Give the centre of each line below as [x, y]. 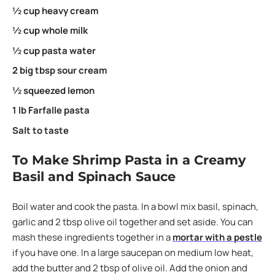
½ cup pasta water [54, 50]
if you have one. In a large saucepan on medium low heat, [133, 252]
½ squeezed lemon [53, 90]
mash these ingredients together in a [92, 237]
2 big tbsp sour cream [60, 70]
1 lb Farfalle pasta [51, 110]
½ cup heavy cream [55, 10]
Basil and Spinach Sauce [94, 176]
